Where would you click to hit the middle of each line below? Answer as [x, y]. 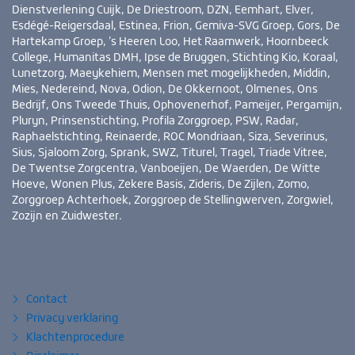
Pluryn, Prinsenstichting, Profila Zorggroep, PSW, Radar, [155, 121]
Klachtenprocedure [75, 338]
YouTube [52, 251]
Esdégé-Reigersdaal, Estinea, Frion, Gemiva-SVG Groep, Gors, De [176, 26]
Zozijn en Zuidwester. [67, 216]
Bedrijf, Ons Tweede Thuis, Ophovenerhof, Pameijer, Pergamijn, [177, 105]
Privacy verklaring [72, 319]
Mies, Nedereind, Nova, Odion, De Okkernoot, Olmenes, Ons [165, 89]
